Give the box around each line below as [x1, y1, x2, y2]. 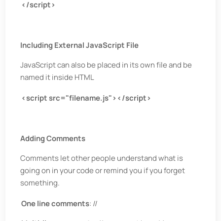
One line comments [21, 198, 90, 209]
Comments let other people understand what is [20, 153, 184, 163]
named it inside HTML [20, 72, 95, 82]
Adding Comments [20, 133, 86, 144]
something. [20, 178, 60, 188]
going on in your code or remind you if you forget [20, 165, 185, 176]
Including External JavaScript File [20, 40, 139, 50]
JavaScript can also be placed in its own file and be [20, 60, 192, 70]
